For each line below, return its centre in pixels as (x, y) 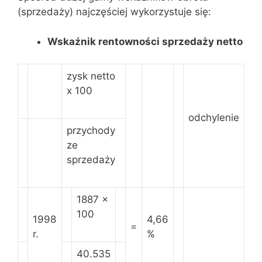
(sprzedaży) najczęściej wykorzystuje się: (114, 12)
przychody (91, 130)
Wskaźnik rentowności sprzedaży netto (145, 41)
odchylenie (214, 118)
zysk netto (91, 76)
